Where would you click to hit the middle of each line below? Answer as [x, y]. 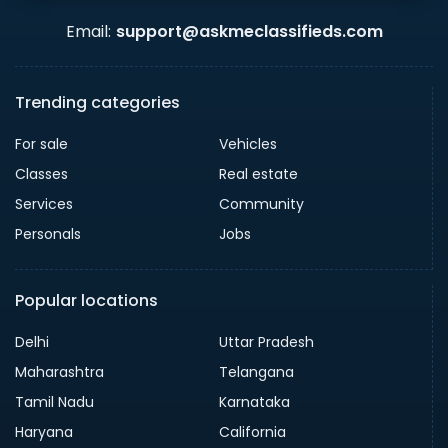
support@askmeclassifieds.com [249, 31]
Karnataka [254, 401]
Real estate [258, 173]
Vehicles [247, 143]
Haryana [44, 431]
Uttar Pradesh [266, 341]
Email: [88, 31]
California [252, 431]
